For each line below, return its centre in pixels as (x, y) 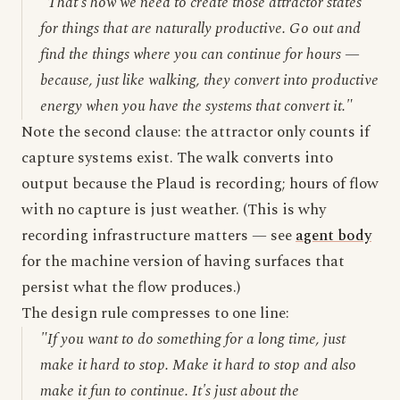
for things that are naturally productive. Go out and (200, 29)
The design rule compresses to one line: (155, 313)
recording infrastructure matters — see (158, 236)
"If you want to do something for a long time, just (193, 339)
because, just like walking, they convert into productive (209, 80)
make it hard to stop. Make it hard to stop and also (198, 365)
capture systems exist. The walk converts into (177, 158)
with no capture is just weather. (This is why (174, 210)
